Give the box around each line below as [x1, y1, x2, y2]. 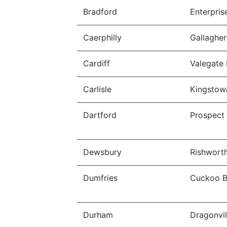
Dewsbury [83, 147, 122, 157]
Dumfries [83, 173, 118, 183]
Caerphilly [83, 32, 122, 43]
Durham [83, 210, 113, 220]
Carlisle [83, 84, 111, 94]
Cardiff [83, 58, 110, 68]
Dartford [83, 110, 117, 120]
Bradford [83, 7, 117, 17]
